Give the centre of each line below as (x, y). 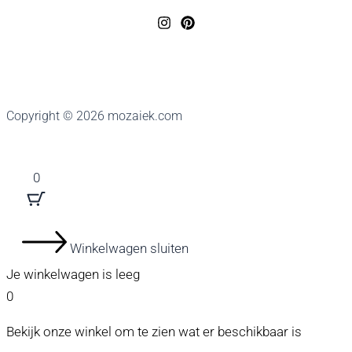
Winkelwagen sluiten (130, 248)
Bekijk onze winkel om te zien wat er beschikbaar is (154, 332)
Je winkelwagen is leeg (73, 274)
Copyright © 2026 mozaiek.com (94, 116)
